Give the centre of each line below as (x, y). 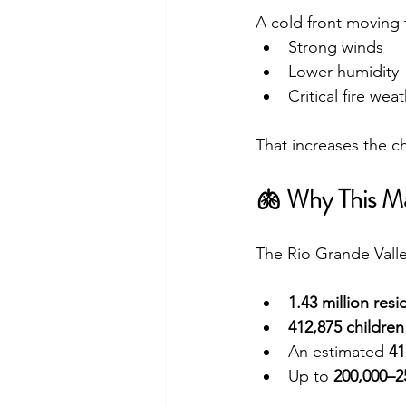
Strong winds (336, 47)
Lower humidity (343, 71)
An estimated (338, 351)
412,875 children (346, 327)
